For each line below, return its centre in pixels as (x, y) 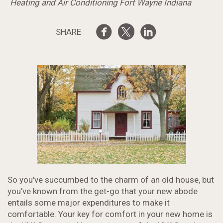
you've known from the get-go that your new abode (103, 191)
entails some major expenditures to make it (89, 203)
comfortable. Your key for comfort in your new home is (110, 214)
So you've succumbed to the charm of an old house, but (111, 180)
